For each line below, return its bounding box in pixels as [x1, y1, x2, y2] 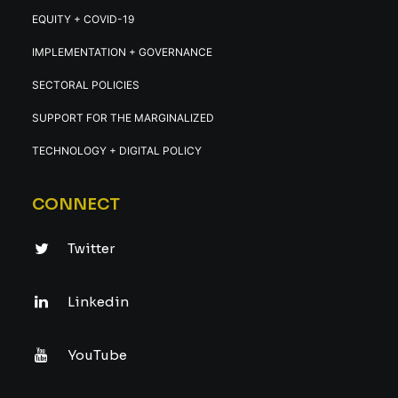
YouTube [68, 346, 127, 363]
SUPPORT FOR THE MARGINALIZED [32, 111, 214, 124]
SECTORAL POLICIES [32, 78, 139, 92]
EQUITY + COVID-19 [32, 12, 134, 26]
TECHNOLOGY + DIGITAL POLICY [32, 144, 202, 157]
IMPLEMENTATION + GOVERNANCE [32, 45, 212, 59]
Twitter [68, 240, 115, 257]
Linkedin [68, 293, 129, 310]
